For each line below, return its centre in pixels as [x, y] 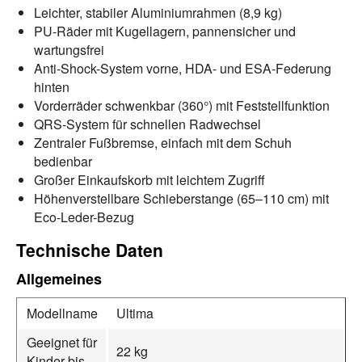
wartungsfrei [69, 49]
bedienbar [63, 161]
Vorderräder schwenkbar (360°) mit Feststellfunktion [182, 105]
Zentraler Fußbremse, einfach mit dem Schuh [163, 142]
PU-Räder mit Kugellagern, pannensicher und [165, 31]
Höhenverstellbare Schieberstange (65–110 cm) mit [181, 198]
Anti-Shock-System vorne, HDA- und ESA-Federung [183, 68]
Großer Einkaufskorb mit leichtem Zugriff [149, 179]
